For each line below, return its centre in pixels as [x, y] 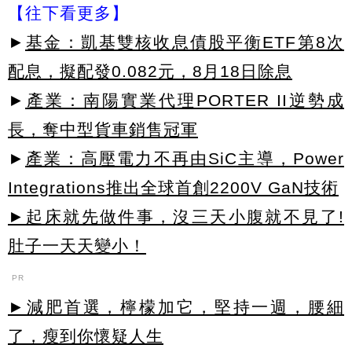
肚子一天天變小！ [77, 245]
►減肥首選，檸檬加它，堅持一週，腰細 [176, 306]
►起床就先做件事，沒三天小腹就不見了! [176, 216]
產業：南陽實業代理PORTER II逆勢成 [185, 100]
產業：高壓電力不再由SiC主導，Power [185, 158]
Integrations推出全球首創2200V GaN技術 [173, 187]
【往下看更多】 [68, 13]
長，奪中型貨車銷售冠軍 [103, 129]
